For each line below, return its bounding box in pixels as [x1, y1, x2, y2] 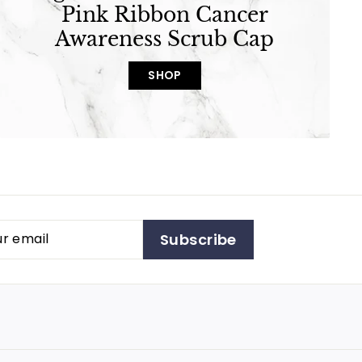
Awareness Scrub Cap [55, 26, 275, 52]
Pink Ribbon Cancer [61, 2, 268, 27]
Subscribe [159, 229, 237, 250]
